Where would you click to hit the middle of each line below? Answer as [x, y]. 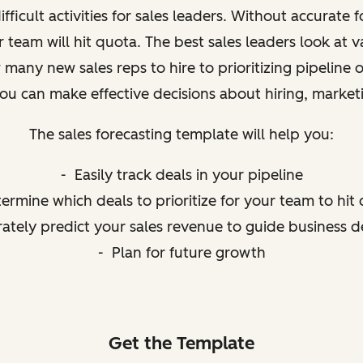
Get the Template [181, 343]
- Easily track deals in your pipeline [181, 175]
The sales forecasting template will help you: [181, 134]
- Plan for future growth [181, 252]
